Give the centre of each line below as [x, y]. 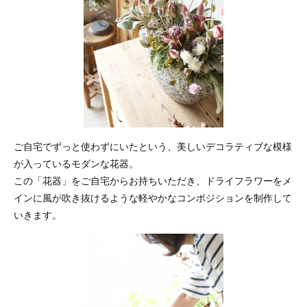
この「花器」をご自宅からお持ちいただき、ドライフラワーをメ [153, 180]
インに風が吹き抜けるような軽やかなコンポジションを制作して [153, 197]
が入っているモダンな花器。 [76, 163]
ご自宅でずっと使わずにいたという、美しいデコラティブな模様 [153, 146]
